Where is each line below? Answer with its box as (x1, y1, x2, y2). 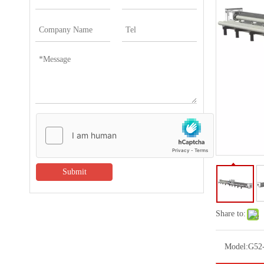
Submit (62, 167, 87, 176)
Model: (225, 242, 248, 251)
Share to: (216, 209, 246, 218)
